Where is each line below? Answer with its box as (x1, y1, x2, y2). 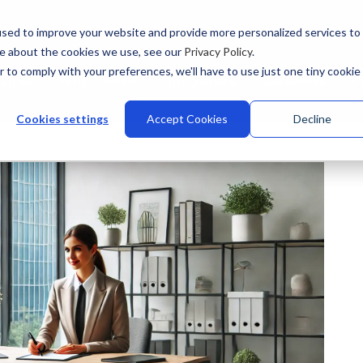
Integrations (163, 72, 238, 88)
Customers (262, 72, 327, 88)
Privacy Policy (184, 45, 252, 58)
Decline (293, 112, 331, 126)
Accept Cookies (147, 112, 228, 126)
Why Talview (58, 72, 139, 88)
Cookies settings (16, 112, 109, 126)
